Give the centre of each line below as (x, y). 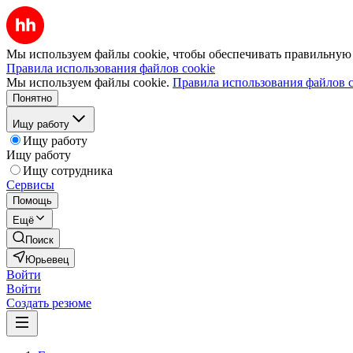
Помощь (32, 201)
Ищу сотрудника (68, 171)
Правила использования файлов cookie (111, 68)
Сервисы (30, 185)
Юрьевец (47, 260)
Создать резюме (49, 303)
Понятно (32, 98)
